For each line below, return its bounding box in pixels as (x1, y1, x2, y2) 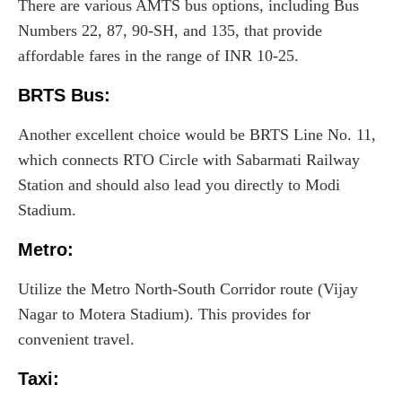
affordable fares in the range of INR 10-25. (18, 46, 299, 65)
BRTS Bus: (18, 84, 110, 105)
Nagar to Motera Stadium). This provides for (18, 304, 310, 323)
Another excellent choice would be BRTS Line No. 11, (18, 125, 376, 144)
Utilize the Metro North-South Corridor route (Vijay (18, 279, 358, 298)
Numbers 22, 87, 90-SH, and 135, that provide (18, 21, 322, 39)
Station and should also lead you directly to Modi (18, 175, 340, 194)
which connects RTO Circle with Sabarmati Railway (18, 150, 360, 169)
